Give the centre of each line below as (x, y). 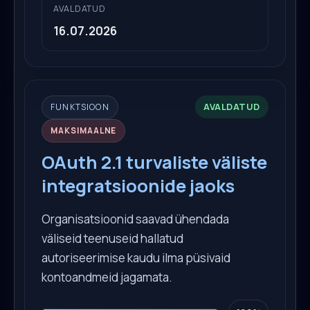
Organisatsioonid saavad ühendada (135, 219)
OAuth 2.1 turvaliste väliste (154, 162)
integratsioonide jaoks (138, 185)
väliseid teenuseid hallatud (112, 238)
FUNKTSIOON (80, 107)
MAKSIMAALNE (84, 130)
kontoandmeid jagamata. (107, 277)
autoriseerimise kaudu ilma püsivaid (136, 257)
